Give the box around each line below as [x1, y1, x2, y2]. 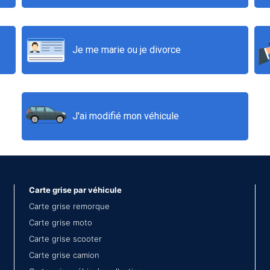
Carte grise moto [29, 218, 92, 227]
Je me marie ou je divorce [72, 44, 181, 55]
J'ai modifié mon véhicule [72, 110, 180, 122]
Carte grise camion [29, 250, 99, 260]
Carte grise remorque [29, 201, 110, 211]
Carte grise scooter [29, 234, 102, 243]
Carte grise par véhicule [29, 185, 122, 195]
